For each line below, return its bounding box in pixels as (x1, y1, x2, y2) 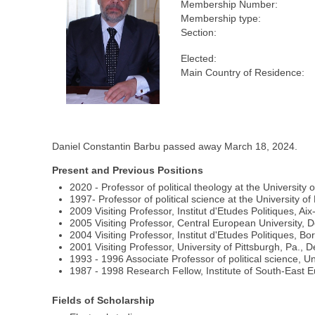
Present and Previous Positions (52, 165, 204, 176)
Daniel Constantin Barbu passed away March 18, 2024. (52, 141, 298, 153)
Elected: (181, 53, 217, 65)
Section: (181, 27, 217, 39)
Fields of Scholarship (52, 294, 155, 306)
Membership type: (181, 13, 262, 25)
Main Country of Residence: (181, 67, 305, 79)
